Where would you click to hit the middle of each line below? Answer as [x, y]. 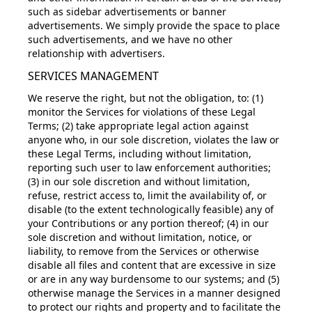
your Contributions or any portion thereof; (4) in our [148, 223]
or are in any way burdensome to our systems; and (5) [154, 279]
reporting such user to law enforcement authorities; [149, 167]
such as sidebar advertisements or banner [127, 11]
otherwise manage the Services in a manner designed [154, 293]
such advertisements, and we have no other [130, 39]
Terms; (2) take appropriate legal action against [138, 126]
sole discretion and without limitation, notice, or [140, 237]
